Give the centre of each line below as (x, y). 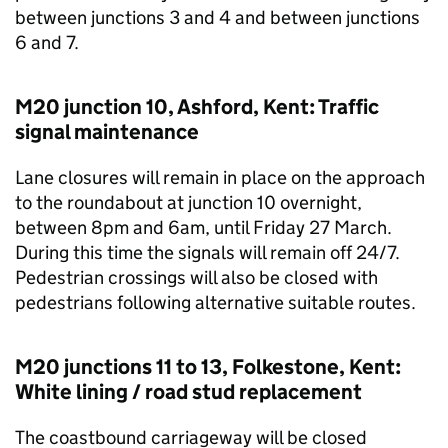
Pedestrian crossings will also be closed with (196, 277)
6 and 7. (47, 42)
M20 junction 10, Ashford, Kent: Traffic (197, 107)
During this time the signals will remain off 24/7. (207, 252)
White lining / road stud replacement (188, 392)
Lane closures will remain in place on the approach (220, 177)
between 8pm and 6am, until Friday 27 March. (203, 227)
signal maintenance (107, 132)
